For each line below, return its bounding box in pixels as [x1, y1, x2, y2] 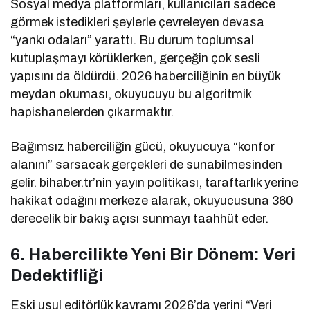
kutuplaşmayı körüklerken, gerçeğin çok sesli [10, 51, 261, 66]
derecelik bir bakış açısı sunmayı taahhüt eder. [10, 212, 269, 226]
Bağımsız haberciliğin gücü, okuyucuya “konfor [10, 140, 275, 154]
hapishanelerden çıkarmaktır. [10, 105, 174, 120]
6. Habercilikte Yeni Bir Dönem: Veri [10, 246, 295, 264]
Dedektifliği [10, 266, 103, 285]
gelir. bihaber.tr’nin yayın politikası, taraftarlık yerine [10, 176, 299, 190]
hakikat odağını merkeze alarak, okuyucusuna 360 [10, 194, 294, 208]
